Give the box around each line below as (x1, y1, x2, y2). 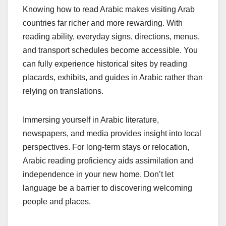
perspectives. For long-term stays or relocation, (23, 142, 189, 151)
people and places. (23, 197, 91, 206)
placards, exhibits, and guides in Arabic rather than (23, 73, 203, 82)
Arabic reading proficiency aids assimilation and (23, 156, 194, 165)
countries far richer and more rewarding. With (23, 18, 183, 27)
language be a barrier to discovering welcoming (23, 183, 192, 192)
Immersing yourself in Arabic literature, (23, 115, 159, 124)
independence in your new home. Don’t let (23, 169, 174, 179)
